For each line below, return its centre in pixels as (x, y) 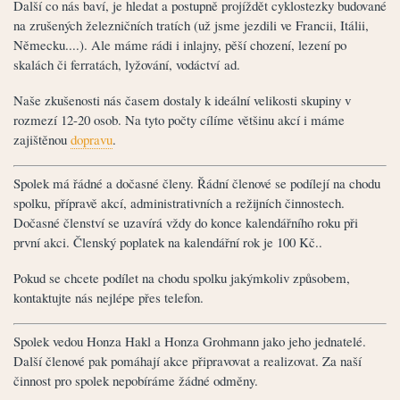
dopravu (92, 139)
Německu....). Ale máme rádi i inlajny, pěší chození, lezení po (180, 44)
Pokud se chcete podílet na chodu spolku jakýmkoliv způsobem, (182, 277)
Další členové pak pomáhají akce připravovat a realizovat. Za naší (187, 361)
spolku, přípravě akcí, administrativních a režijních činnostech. (179, 202)
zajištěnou (42, 139)
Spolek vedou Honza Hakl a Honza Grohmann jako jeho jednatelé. (190, 342)
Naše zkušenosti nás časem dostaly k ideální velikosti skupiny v (182, 100)
